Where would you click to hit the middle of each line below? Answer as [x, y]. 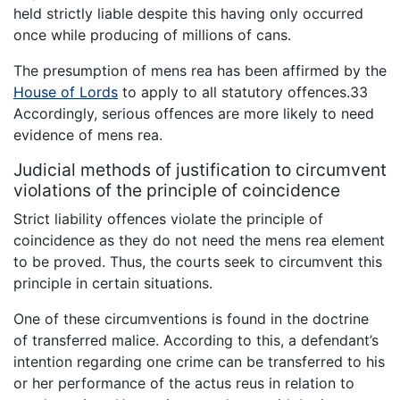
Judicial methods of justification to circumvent [200, 170]
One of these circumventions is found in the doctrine [191, 319]
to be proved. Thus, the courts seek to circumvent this [198, 262]
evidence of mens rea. [88, 135]
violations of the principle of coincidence [177, 191]
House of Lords [66, 92]
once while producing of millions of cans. [152, 35]
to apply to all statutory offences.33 [243, 92]
